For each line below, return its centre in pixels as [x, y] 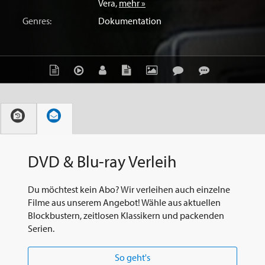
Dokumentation [130, 20]
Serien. [41, 229]
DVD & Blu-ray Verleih [102, 161]
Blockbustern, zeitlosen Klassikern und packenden [126, 216]
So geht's [132, 257]
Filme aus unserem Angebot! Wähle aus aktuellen [124, 203]
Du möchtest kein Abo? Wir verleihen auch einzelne [129, 190]
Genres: [37, 20]
